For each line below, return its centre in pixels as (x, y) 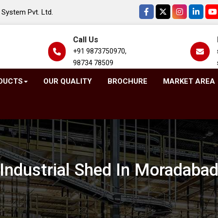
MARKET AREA (189, 81)
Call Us (85, 40)
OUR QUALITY (67, 81)
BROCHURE (127, 81)
